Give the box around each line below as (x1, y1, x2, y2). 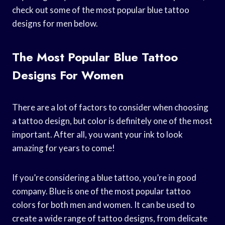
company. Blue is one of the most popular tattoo (12, 185, 191, 196)
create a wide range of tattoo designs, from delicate (12, 212, 207, 223)
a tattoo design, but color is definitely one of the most (12, 115, 212, 126)
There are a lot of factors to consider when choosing (12, 101, 208, 113)
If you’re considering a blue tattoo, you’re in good (12, 172, 196, 183)
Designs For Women (12, 66, 124, 84)
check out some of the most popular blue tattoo (12, 4, 189, 15)
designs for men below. (12, 18, 98, 29)
